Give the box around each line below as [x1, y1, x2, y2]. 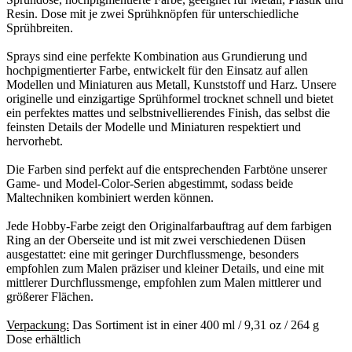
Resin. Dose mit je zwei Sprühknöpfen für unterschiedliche [6, 6, 299, 20]
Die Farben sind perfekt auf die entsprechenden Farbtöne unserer [6, 162, 327, 176]
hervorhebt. [6, 134, 63, 148]
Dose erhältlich [6, 332, 81, 346]
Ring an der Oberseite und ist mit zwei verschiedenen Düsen [6, 233, 306, 247]
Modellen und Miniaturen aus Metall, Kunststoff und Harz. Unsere [6, 77, 336, 91]
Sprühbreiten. [6, 20, 73, 35]
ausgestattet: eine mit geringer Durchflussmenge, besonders [6, 247, 299, 261]
